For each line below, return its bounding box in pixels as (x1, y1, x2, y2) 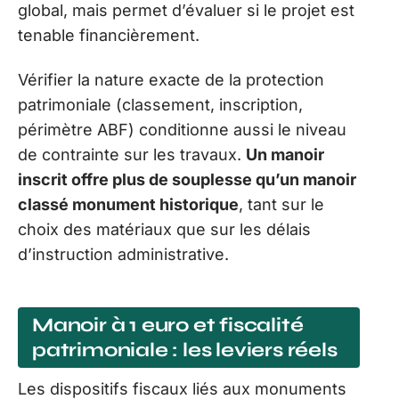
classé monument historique (18, 195, 239, 215)
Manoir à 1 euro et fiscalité (32, 313, 304, 337)
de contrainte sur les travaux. (18, 145, 246, 165)
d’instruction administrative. (18, 245, 229, 265)
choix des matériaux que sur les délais (18, 220, 311, 240)
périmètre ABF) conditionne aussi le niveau (18, 120, 346, 140)
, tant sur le (239, 195, 324, 215)
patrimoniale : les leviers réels (32, 338, 338, 362)
